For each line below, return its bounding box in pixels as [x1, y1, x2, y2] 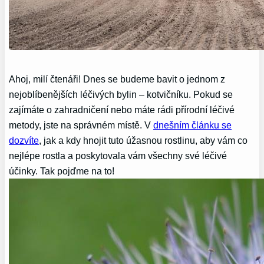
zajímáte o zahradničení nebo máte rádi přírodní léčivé [9, 104, 235, 115]
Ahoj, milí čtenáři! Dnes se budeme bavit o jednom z [9, 73, 226, 84]
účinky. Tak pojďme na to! [9, 165, 115, 176]
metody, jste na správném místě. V [9, 119, 154, 130]
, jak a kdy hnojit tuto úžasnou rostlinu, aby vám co [39, 134, 248, 146]
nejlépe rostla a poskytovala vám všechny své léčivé [9, 150, 227, 161]
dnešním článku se [153, 119, 232, 130]
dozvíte [9, 134, 39, 146]
